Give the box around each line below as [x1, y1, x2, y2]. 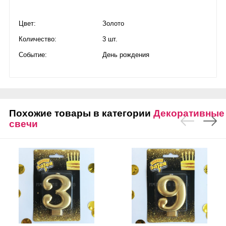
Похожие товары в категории [9, 108, 153, 119]
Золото [102, 20, 124, 27]
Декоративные [153, 108, 224, 119]
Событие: [19, 51, 47, 59]
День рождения [102, 51, 149, 59]
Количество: [19, 35, 56, 43]
